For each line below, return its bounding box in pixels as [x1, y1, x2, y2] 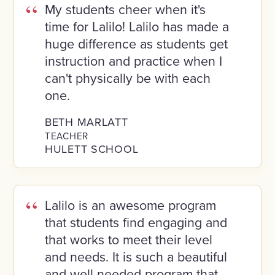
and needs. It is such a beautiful [44, 247, 227, 266]
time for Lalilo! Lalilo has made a [44, 17, 229, 36]
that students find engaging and [44, 212, 227, 231]
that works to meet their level [44, 230, 212, 249]
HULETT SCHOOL [44, 141, 139, 157]
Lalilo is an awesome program [44, 195, 216, 214]
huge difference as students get [44, 34, 228, 53]
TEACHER [44, 128, 88, 142]
